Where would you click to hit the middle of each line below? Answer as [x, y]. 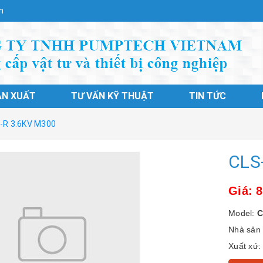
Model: [243, 213]
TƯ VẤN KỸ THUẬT [112, 96]
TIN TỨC [208, 96]
